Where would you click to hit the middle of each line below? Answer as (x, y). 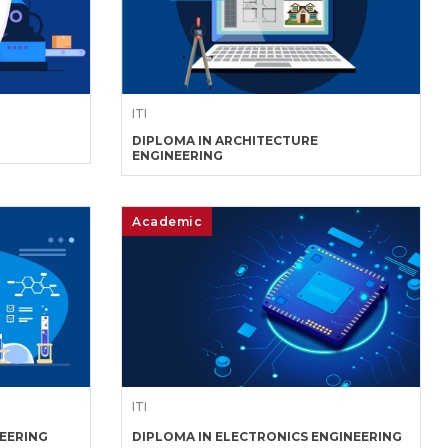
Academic (167, 221)
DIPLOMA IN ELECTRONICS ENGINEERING (267, 436)
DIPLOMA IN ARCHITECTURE (225, 140)
